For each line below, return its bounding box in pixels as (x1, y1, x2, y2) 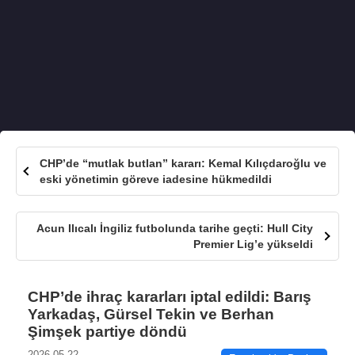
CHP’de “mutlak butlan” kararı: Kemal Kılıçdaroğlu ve (39, 157, 326, 170)
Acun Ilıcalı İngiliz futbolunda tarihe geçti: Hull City (36, 222, 314, 235)
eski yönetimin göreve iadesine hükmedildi (39, 173, 272, 185)
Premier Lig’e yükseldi (193, 238, 314, 250)
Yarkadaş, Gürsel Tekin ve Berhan (28, 306, 274, 323)
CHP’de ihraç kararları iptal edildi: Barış (28, 288, 311, 305)
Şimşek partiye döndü (28, 323, 187, 340)
